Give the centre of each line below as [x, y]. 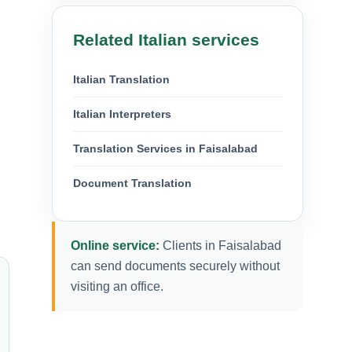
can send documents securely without [175, 266]
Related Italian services [166, 39]
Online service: [115, 245]
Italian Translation [121, 79]
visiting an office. [117, 286]
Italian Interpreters [122, 114]
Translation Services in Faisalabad [165, 148]
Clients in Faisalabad [220, 245]
